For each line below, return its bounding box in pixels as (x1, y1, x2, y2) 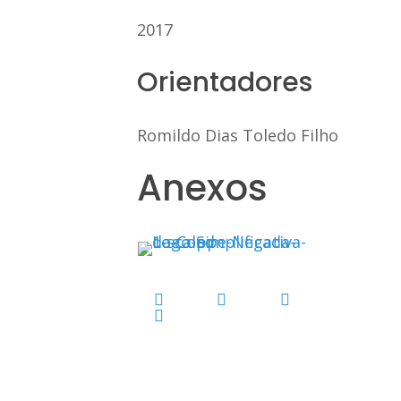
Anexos (136, 162, 268, 213)
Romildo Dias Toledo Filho (136, 124, 338, 146)
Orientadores (136, 63, 312, 101)
